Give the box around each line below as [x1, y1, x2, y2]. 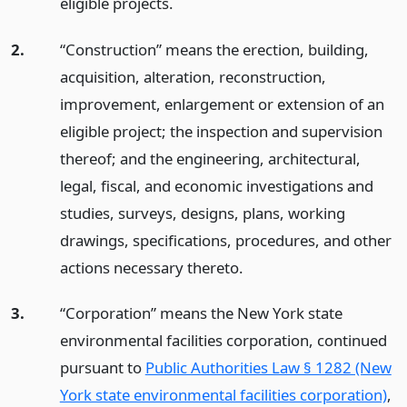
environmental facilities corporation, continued [59, 330, 387, 352]
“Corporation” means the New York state [59, 303, 342, 324]
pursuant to [59, 357, 145, 379]
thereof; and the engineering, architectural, [59, 147, 361, 169]
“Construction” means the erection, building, [59, 38, 369, 60]
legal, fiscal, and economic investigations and [59, 174, 373, 196]
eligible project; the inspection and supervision [59, 120, 382, 142]
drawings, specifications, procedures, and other [59, 229, 392, 251]
